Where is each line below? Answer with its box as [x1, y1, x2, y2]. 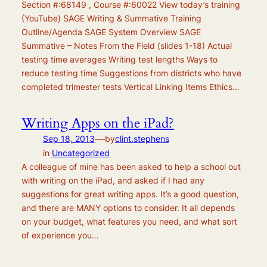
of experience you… [21, 229, 99, 240]
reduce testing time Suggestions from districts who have [21, 68, 241, 79]
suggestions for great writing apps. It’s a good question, [21, 188, 239, 199]
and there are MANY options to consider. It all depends [21, 202, 235, 213]
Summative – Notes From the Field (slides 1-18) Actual [21, 41, 232, 51]
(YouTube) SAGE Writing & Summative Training [21, 13, 201, 24]
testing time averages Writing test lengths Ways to [21, 54, 218, 65]
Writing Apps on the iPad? [21, 113, 174, 132]
